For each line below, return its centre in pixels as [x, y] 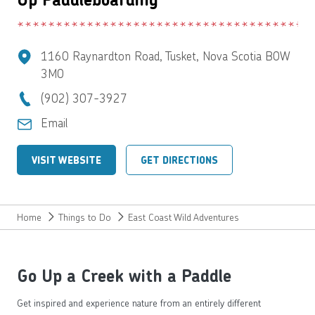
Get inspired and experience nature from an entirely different [139, 302]
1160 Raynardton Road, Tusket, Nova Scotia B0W [166, 56]
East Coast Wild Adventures [184, 217]
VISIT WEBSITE [66, 160]
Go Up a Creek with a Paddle [124, 276]
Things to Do [85, 217]
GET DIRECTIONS [179, 160]
